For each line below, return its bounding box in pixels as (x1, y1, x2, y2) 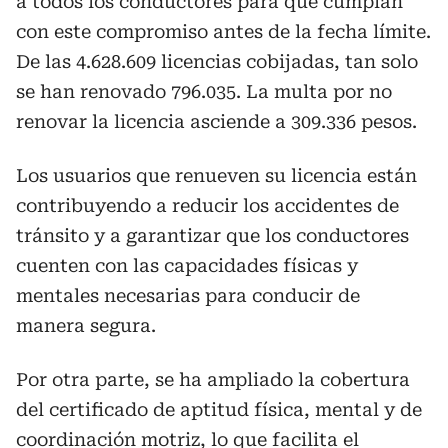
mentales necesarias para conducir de (16, 284, 360, 306)
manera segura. (16, 314, 156, 336)
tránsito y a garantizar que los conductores (16, 224, 409, 246)
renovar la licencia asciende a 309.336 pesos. (16, 110, 417, 132)
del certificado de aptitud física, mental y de (16, 398, 422, 420)
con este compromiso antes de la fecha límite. (16, 20, 431, 42)
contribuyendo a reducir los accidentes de (16, 194, 399, 216)
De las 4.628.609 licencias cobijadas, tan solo (16, 50, 418, 72)
